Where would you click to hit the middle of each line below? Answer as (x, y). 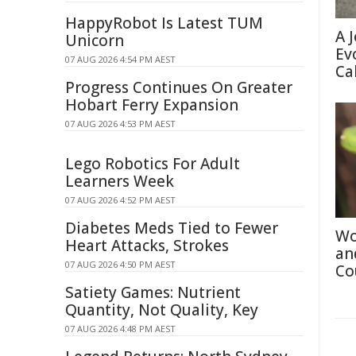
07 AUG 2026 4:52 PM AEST (120, 200)
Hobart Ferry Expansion (152, 105)
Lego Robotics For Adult (153, 164)
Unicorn (95, 41)
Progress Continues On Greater (179, 87)
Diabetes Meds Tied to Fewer (172, 228)
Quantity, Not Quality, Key (162, 310)
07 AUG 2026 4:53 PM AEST (120, 124)
